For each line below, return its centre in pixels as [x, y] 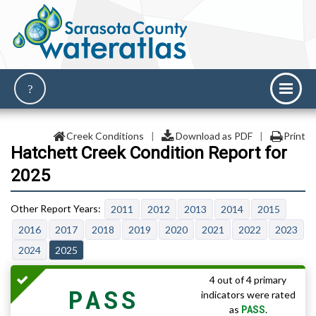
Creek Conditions [105, 136]
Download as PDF [214, 136]
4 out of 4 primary [248, 280]
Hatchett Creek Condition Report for [149, 153]
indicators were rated [248, 295]
